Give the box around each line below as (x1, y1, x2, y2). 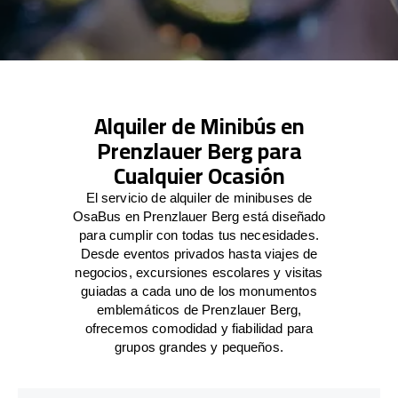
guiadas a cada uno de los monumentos (81, 283, 317, 298)
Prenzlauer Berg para (96, 129, 302, 171)
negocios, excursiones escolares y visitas (75, 264, 323, 280)
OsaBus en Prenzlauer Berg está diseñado (72, 208, 326, 224)
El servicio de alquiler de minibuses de (85, 189, 313, 205)
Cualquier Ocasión (113, 154, 285, 196)
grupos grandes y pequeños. (115, 338, 283, 354)
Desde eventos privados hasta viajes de (80, 245, 318, 261)
